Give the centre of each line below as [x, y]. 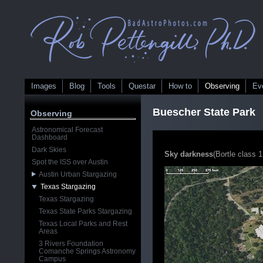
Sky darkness [189, 154]
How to [181, 86]
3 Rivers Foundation [71, 244]
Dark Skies [49, 150]
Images [44, 86]
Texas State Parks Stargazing [86, 211]
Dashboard [50, 137]
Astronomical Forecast [68, 130]
